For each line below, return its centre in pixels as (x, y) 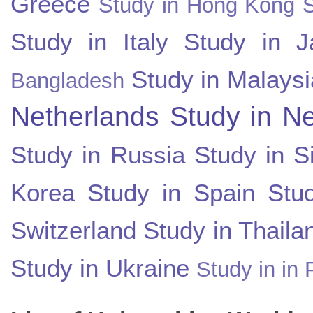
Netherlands (85, 116)
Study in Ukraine (100, 268)
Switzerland (73, 230)
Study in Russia (98, 154)
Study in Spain (171, 192)
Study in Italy (89, 41)
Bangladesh (67, 80)
